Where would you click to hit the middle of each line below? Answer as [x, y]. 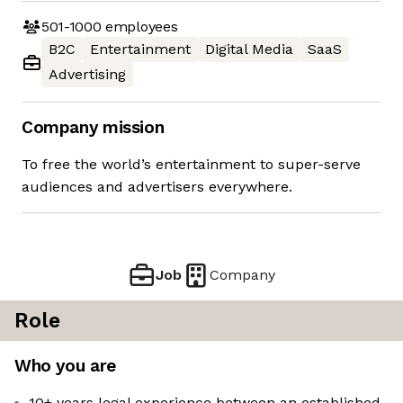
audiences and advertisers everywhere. [157, 187]
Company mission [93, 128]
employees [139, 26]
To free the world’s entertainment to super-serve [191, 165]
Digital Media [249, 49]
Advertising [87, 75]
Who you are [65, 366]
